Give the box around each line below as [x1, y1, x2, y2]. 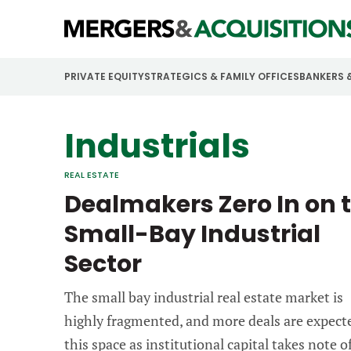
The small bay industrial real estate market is [64, 288, 343, 306]
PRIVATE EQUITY [64, 70, 144, 83]
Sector [64, 248, 142, 280]
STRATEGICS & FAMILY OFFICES [144, 70, 299, 83]
